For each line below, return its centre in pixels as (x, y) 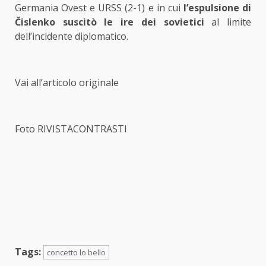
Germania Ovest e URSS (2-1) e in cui (99, 8)
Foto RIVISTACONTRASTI (71, 129)
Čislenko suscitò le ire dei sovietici (110, 22)
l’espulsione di (217, 8)
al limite (228, 22)
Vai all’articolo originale (67, 83)
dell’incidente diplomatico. (72, 37)
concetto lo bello (76, 253)
